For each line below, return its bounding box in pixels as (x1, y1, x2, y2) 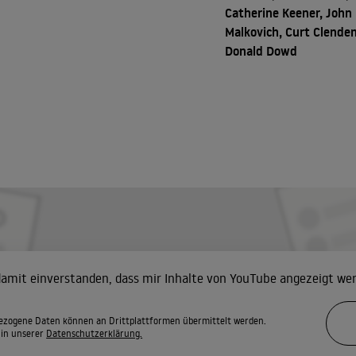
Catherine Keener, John (225, 4, 353, 21)
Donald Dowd (225, 42, 298, 60)
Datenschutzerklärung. (46, 327, 143, 339)
